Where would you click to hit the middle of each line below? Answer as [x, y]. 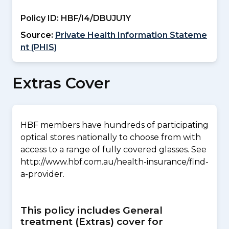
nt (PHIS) [39, 47]
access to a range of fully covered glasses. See [113, 150]
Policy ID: [40, 18]
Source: [37, 35]
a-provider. [42, 174]
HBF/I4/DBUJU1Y [95, 18]
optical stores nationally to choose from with [111, 137]
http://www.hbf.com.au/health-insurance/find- [114, 162]
